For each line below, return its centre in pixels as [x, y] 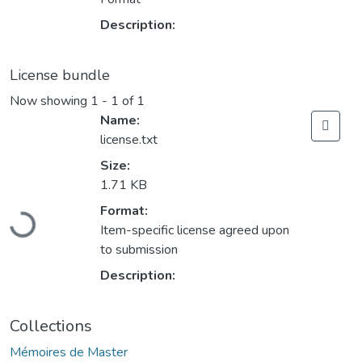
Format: [124, 211]
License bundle [60, 76]
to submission [139, 250]
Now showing [50, 101]
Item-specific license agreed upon [195, 231]
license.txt [129, 140]
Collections [51, 326]
